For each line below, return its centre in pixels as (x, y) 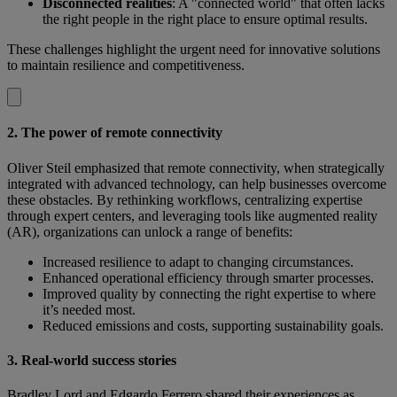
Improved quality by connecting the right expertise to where (209, 293)
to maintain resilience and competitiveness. (126, 66)
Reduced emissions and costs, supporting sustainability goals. (213, 325)
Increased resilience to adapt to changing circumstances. (198, 261)
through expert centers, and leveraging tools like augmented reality (192, 215)
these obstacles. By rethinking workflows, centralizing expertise (185, 199)
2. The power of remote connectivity (115, 133)
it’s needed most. (89, 309)
